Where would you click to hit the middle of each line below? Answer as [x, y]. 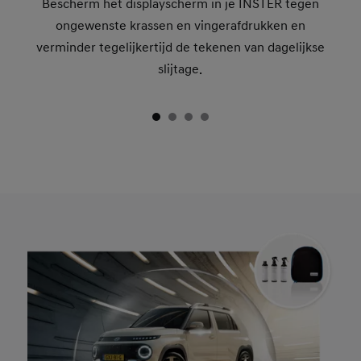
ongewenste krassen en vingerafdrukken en [180, 26]
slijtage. [180, 70]
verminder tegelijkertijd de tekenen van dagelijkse [180, 48]
